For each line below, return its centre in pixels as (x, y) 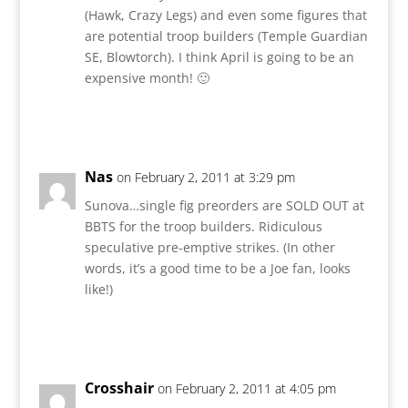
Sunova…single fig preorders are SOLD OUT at (224, 205)
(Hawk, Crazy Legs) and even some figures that (225, 15)
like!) (98, 289)
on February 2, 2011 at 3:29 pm (205, 177)
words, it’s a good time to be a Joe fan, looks (217, 268)
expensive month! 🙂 (147, 77)
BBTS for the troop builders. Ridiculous (203, 226)
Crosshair (119, 388)
